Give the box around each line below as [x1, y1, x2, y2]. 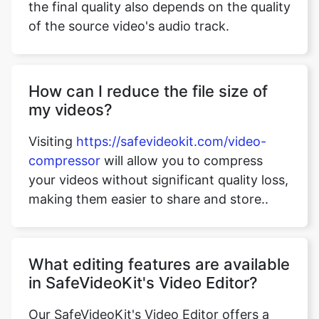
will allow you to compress [100, 138, 263, 153]
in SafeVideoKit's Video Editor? [28, 258, 258, 277]
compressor [28, 138, 100, 153]
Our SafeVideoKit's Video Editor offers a [28, 292, 269, 307]
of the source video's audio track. [28, 4, 229, 19]
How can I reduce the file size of [28, 67, 268, 85]
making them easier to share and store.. [28, 177, 268, 192]
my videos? [28, 85, 113, 104]
